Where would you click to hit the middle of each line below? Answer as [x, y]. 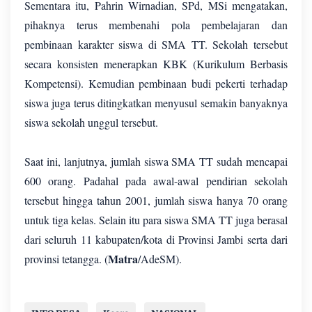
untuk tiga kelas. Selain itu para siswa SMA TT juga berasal [156, 220]
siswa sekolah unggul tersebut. [93, 123]
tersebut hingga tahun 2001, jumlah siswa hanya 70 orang [156, 201]
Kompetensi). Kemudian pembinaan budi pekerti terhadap [156, 84]
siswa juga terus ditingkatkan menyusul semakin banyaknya [156, 103]
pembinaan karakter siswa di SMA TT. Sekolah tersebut [156, 45]
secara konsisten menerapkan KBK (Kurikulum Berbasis [156, 64]
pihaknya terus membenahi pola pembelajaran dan [156, 25]
